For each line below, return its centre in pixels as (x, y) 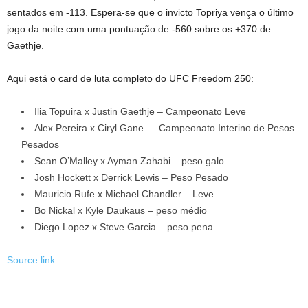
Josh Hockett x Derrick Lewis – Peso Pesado (131, 177)
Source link (31, 260)
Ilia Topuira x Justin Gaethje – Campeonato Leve (140, 111)
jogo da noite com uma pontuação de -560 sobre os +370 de (139, 29)
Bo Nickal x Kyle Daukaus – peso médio (121, 210)
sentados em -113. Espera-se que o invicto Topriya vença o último (150, 12)
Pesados (40, 144)
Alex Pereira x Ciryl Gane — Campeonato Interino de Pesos (164, 128)
